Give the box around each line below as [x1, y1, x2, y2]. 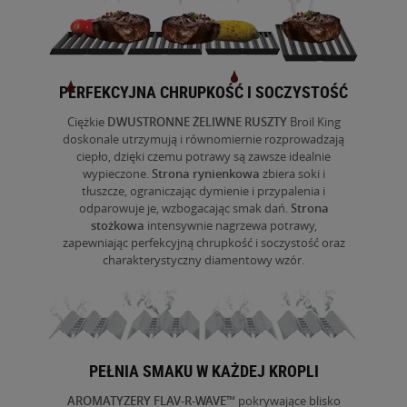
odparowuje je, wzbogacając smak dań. [78, 200, 291, 217]
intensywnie [146, 217, 215, 234]
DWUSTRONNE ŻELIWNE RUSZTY [106, 114, 290, 131]
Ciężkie [66, 114, 107, 131]
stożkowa [90, 217, 147, 234]
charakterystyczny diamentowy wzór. [103, 252, 304, 269]
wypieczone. [82, 165, 152, 183]
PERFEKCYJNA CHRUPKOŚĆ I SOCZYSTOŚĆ [59, 81, 348, 104]
